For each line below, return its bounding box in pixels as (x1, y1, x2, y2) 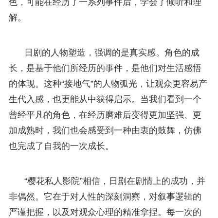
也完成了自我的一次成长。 (8, 141, 114, 151)
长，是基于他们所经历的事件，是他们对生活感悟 (8, 63, 201, 73)
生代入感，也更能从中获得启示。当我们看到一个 (8, 94, 201, 104)
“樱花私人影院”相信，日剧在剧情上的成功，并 (24, 176, 205, 186)
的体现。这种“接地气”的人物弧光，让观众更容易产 (8, 78, 207, 89)
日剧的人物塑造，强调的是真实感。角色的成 (24, 47, 200, 57)
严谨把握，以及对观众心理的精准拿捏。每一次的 (8, 207, 201, 217)
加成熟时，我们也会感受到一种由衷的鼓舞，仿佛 (8, 125, 201, 135)
